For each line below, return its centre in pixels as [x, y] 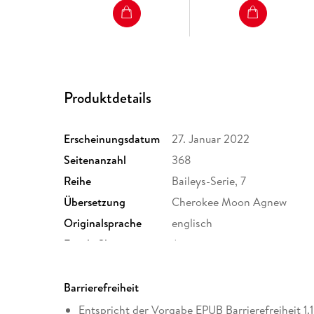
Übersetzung [95, 202]
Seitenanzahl [95, 160]
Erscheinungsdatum [112, 139]
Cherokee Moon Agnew [230, 202]
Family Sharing [100, 244]
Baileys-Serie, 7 [209, 181]
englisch [192, 223]
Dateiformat [94, 265]
